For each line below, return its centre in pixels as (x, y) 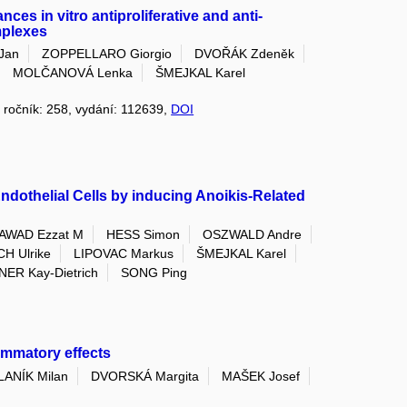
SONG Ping (154, 273)
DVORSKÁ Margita (145, 376)
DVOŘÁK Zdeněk (245, 53)
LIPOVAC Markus (124, 253)
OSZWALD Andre (253, 234)
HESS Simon (144, 234)
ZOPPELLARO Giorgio (107, 53)
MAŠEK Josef (261, 376)
